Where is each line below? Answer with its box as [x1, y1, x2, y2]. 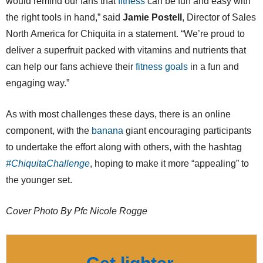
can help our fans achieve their [6, 61, 136, 72]
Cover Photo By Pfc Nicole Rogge [6, 205, 147, 216]
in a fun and [188, 61, 239, 72]
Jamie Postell [123, 12, 182, 22]
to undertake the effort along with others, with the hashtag [6, 141, 242, 152]
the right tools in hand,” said [6, 12, 123, 22]
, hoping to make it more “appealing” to [90, 158, 249, 168]
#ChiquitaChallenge [6, 158, 90, 168]
